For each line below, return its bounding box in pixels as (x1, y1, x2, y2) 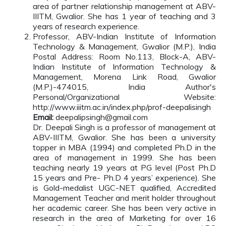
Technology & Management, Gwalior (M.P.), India (33, 41, 216, 51)
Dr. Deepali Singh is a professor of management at (33, 122, 216, 132)
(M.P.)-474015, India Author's (33, 82, 216, 92)
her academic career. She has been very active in (33, 203, 216, 213)
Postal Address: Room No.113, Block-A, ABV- (33, 51, 216, 62)
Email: (33, 112, 55, 122)
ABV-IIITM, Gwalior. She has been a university (33, 132, 216, 142)
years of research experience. (33, 21, 139, 31)
